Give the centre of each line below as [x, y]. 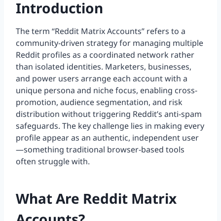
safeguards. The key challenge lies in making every [110, 126]
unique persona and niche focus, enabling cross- [107, 91]
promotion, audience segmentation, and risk [99, 102]
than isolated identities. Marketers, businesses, [104, 67]
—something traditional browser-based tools [100, 150]
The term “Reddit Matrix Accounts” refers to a [101, 31]
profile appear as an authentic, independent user [107, 138]
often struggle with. [53, 162]
